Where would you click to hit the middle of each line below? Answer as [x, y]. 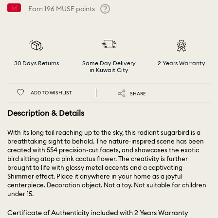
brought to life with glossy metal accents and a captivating [95, 168]
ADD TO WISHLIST [52, 93]
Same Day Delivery [109, 63]
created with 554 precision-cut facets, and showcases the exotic [103, 150]
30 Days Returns [36, 63]
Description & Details [46, 113]
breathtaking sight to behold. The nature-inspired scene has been [106, 141]
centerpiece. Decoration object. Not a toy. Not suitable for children [107, 185]
